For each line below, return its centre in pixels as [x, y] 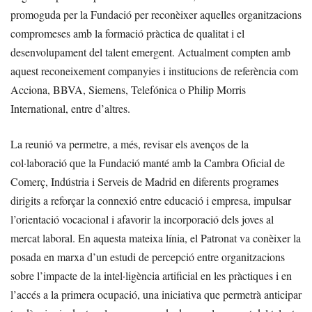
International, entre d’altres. [70, 108]
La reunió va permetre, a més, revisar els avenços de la [130, 144]
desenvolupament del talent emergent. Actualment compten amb [150, 52]
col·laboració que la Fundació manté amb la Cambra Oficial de [148, 163]
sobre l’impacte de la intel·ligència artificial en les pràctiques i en [151, 275]
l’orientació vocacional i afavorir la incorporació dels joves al [142, 219]
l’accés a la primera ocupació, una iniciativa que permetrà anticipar [156, 294]
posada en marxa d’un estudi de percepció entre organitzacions [148, 257]
